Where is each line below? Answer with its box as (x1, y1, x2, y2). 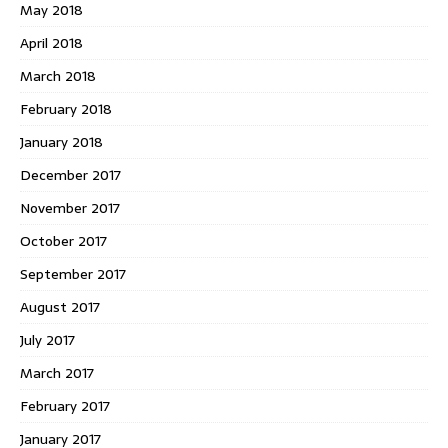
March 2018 (20, 64, 96, 87)
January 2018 (20, 130, 103, 153)
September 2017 (20, 262, 126, 285)
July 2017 (20, 328, 75, 351)
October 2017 (20, 229, 107, 252)
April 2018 (20, 31, 83, 54)
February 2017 (20, 394, 110, 417)
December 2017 (20, 163, 121, 186)
